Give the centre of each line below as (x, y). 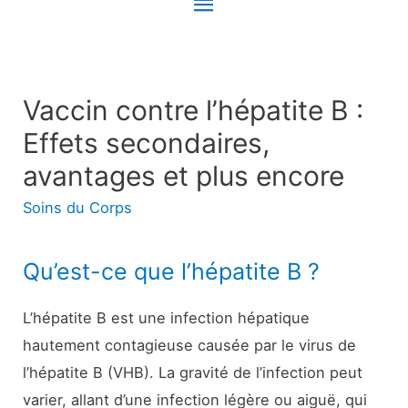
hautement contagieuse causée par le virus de (190, 346)
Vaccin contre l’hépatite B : (194, 110)
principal (242, 48)
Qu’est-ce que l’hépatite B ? (172, 272)
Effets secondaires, (147, 143)
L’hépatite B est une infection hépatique (167, 318)
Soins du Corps (78, 207)
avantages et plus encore (184, 175)
